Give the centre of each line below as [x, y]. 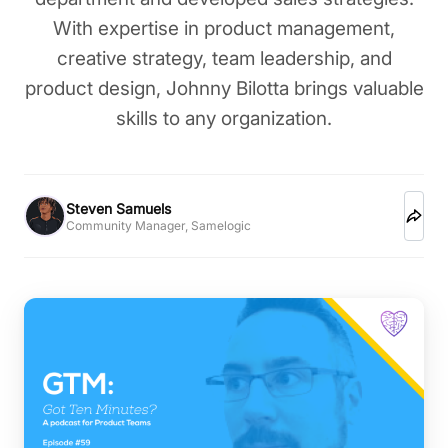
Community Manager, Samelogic [158, 225]
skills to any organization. [224, 118]
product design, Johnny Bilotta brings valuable [224, 88]
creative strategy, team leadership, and [224, 58]
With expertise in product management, [224, 28]
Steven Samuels [118, 208]
